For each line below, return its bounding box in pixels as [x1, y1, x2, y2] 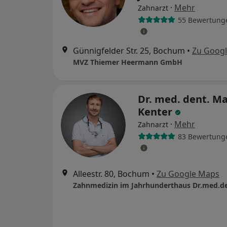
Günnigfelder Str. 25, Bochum [73, 45, 185, 56]
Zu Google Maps [157, 168, 219, 179]
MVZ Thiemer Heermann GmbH [73, 57, 182, 67]
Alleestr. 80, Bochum [73, 168, 149, 179]
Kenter [138, 105, 175, 119]
